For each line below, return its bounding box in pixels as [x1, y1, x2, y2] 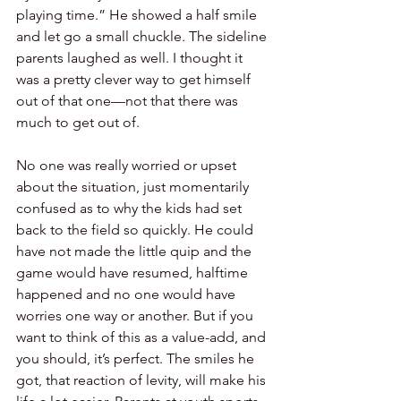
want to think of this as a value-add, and [16, 328, 269, 346]
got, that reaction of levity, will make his [16, 371, 269, 388]
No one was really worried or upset [16, 157, 240, 174]
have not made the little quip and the [16, 243, 255, 260]
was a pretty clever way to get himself [16, 71, 254, 88]
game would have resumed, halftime [16, 264, 252, 281]
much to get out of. [16, 114, 140, 131]
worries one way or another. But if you [16, 307, 257, 324]
